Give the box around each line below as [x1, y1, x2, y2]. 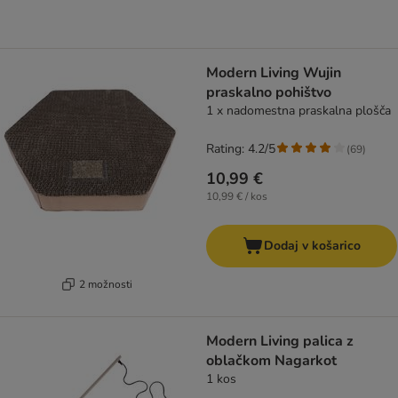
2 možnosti [78, 276, 132, 291]
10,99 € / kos [206, 189, 267, 204]
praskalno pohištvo [206, 83, 331, 103]
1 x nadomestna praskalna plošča [206, 102, 391, 120]
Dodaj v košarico [264, 237, 361, 255]
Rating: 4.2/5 [206, 140, 275, 158]
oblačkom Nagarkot [206, 351, 337, 371]
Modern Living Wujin [206, 63, 341, 84]
